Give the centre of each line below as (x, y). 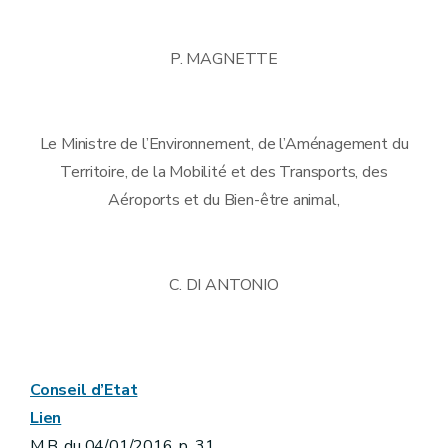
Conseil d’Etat (84, 389)
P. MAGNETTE (224, 58)
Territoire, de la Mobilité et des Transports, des (224, 171)
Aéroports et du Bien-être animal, (224, 199)
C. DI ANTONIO (224, 284)
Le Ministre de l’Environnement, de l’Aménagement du (224, 143)
